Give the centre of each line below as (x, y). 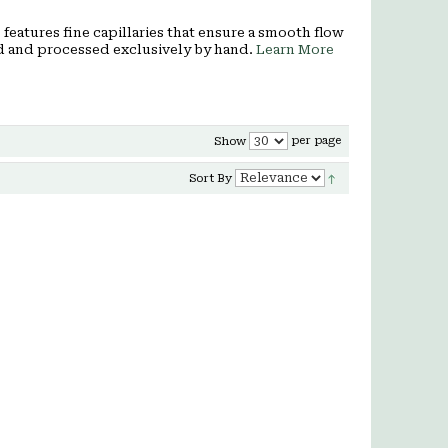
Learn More (295, 49)
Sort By (210, 178)
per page (314, 141)
